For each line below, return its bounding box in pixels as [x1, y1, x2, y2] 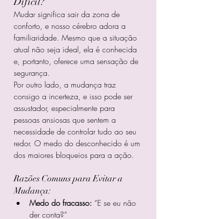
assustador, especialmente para [14, 103, 117, 114]
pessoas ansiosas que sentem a [14, 114, 118, 126]
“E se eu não [92, 197, 138, 209]
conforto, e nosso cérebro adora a [14, 21, 128, 32]
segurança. [14, 67, 50, 79]
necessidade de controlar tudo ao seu [14, 126, 139, 137]
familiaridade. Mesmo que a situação [14, 32, 139, 44]
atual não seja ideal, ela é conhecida [14, 44, 139, 55]
